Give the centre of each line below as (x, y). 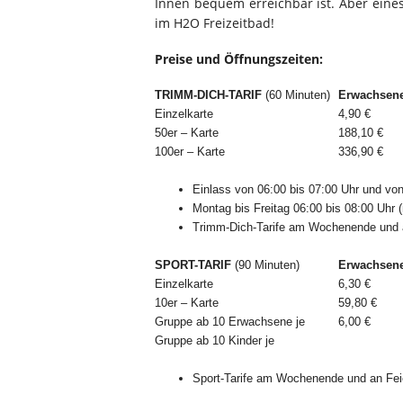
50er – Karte (187, 133)
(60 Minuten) (298, 95)
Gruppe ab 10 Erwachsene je (232, 322)
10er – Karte (187, 303)
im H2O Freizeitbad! (215, 23)
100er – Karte (190, 152)
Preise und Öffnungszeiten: (239, 59)
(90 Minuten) (267, 265)
